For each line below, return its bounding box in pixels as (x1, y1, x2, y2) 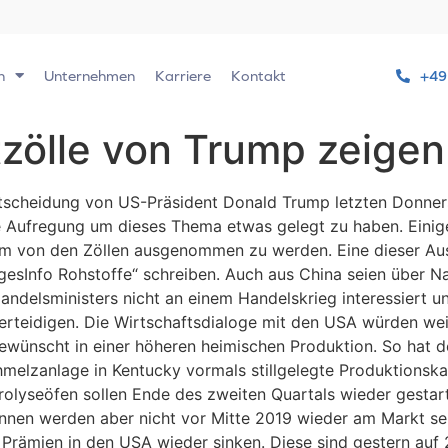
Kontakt (231, 66, 286, 84)
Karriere (155, 66, 211, 84)
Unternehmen (44, 66, 135, 84)
